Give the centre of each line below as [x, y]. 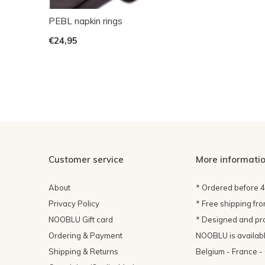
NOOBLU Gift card [81, 220]
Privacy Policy [74, 204]
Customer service [86, 160]
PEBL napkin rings [85, 21]
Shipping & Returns [83, 252]
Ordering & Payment [85, 236]
